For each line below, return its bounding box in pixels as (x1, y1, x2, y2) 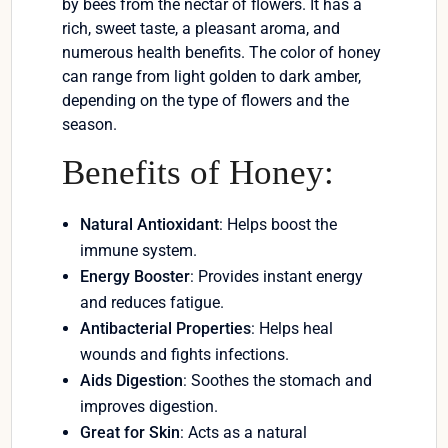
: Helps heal (251, 319, 334, 339)
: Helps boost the (219, 215, 338, 235)
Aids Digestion (80, 371, 184, 391)
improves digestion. (80, 397, 219, 417)
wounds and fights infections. (80, 345, 290, 365)
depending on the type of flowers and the (62, 91, 350, 111)
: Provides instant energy (190, 267, 364, 287)
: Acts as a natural (180, 423, 308, 443)
